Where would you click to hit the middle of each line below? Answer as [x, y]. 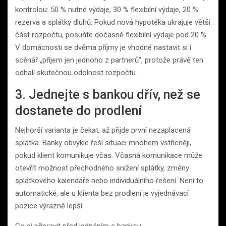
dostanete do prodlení [78, 110]
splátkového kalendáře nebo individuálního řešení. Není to [109, 180]
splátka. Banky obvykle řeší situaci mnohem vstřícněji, [103, 143]
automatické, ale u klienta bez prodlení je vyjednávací [102, 193]
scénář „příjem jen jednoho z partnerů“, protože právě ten [109, 60]
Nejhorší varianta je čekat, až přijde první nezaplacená [103, 130]
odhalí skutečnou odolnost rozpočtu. [76, 72]
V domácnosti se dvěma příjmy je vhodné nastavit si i [103, 47]
